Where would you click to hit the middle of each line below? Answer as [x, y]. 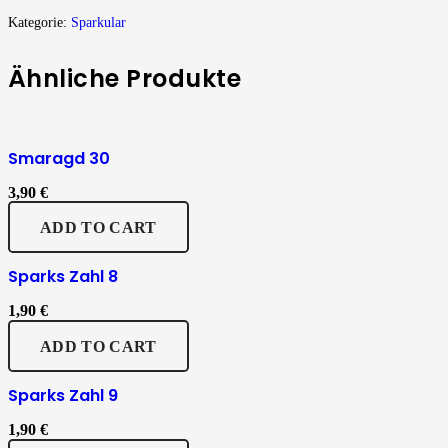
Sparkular [98, 21]
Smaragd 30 [59, 158]
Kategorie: [39, 21]
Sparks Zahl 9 [63, 396]
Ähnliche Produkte [125, 78]
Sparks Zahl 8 [63, 277]
